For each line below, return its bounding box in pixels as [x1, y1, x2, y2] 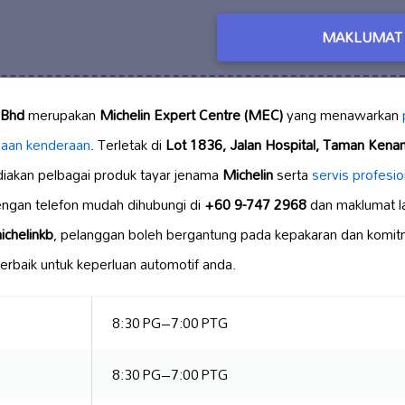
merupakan [24, 100, 99, 130]
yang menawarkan [283, 100, 402, 130]
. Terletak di [90, 130, 165, 160]
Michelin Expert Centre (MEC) [99, 100, 283, 130]
